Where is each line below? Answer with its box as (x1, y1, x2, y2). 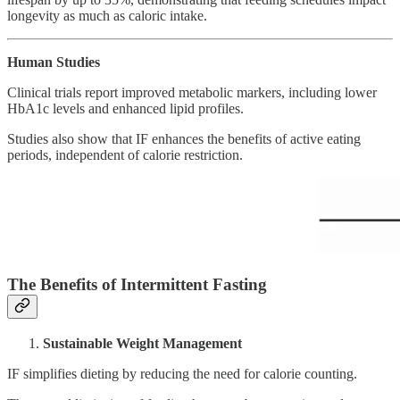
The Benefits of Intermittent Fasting (7, 275, 267, 294)
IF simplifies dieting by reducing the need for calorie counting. (7, 365, 357, 381)
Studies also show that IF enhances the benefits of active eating (7, 131, 361, 147)
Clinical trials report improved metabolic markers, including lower (7, 85, 377, 101)
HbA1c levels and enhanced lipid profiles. (7, 101, 244, 117)
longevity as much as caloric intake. (7, 8, 207, 24)
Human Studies (7, 54, 100, 71)
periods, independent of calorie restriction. (7, 147, 243, 163)
